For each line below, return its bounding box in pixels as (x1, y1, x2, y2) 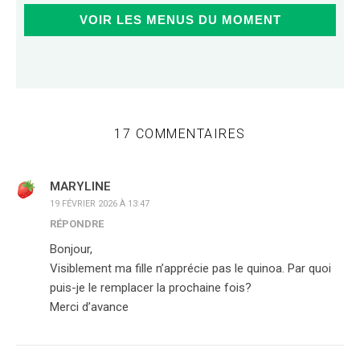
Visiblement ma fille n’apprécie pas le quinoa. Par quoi (50, 261, 331, 276)
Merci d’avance (50, 300, 129, 314)
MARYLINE (50, 179, 111, 194)
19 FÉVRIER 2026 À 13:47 (50, 198, 149, 209)
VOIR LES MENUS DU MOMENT (79, 13, 281, 27)
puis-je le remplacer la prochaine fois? (50, 280, 252, 295)
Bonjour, (50, 242, 92, 256)
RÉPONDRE (50, 218, 104, 230)
